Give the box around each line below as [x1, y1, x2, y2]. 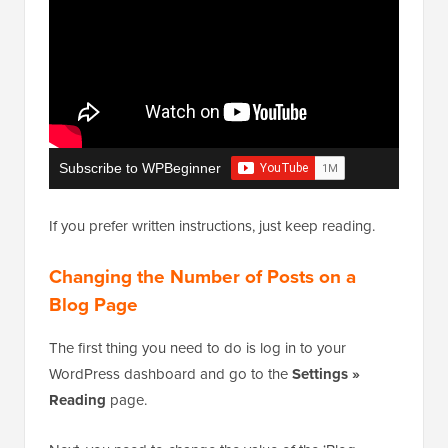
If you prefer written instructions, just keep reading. [49, 214, 375, 237]
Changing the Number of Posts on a [49, 261, 356, 291]
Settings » [292, 362, 360, 385]
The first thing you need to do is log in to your [49, 336, 346, 359]
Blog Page [49, 289, 138, 319]
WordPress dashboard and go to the [49, 362, 292, 385]
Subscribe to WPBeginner [59, 159, 221, 176]
